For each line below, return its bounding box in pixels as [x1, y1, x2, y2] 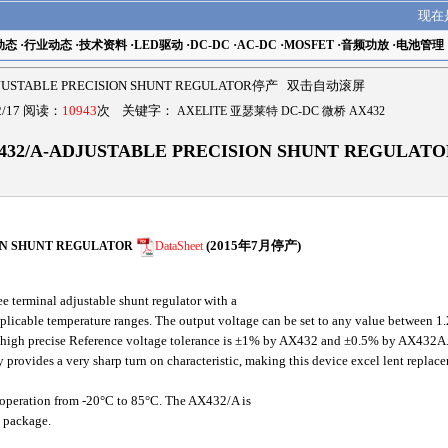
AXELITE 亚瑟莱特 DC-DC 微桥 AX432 [177, 103, 385, 118]
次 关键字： [97, 103, 177, 118]
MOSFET [283, 38, 334, 52]
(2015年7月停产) [205, 239, 301, 253]
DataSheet [154, 239, 203, 253]
